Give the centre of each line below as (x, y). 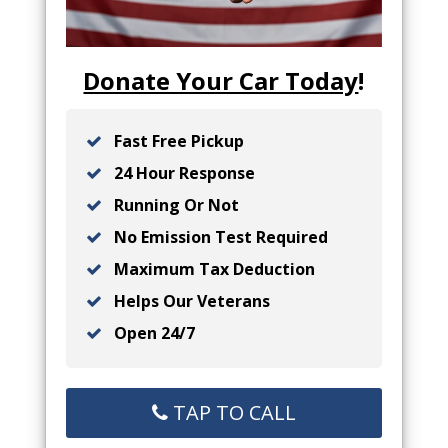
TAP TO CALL (231, 413)
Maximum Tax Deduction (212, 269)
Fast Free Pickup (176, 141)
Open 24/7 (152, 333)
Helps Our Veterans (189, 301)
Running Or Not (174, 205)
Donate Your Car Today (221, 81)
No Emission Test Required (218, 237)
